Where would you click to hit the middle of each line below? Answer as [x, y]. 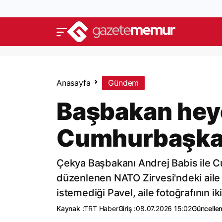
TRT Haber [101, 208]
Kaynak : [70, 208]
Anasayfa [74, 83]
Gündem [124, 83]
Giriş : [127, 208]
